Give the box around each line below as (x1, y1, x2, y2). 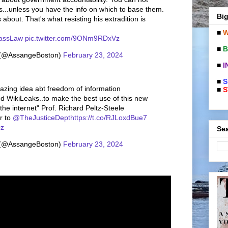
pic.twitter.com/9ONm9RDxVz (25, 34, 120, 42)
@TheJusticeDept (13, 113, 70, 122)
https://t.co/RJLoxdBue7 (70, 113, 147, 122)
